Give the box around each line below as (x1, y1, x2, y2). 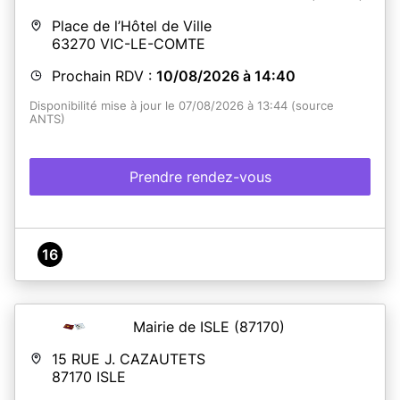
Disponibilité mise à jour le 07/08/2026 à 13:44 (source (29, 98, 334, 112)
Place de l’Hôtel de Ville (52, 16, 212, 35)
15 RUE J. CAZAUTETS (52, 349, 205, 368)
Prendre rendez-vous (129, 167, 271, 186)
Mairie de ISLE (133, 317, 234, 336)
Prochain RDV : (52, 66, 156, 85)
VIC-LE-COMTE (100, 34, 205, 53)
